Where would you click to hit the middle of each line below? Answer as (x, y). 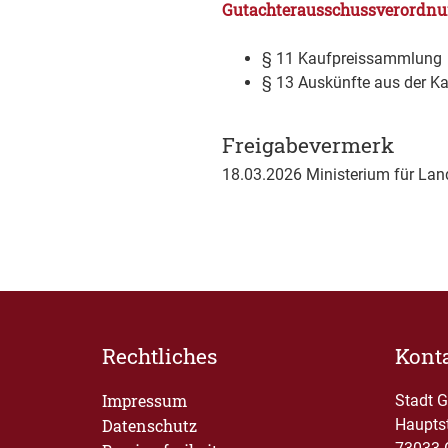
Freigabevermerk (308, 145)
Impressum (144, 400)
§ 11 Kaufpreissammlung (352, 58)
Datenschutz (149, 425)
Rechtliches (159, 356)
